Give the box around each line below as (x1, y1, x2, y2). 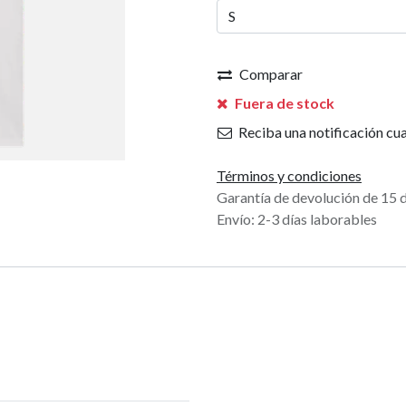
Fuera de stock (232, 93, 334, 111)
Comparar (239, 64, 303, 82)
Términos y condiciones (217, 167, 362, 185)
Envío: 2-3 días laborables (217, 210, 377, 228)
